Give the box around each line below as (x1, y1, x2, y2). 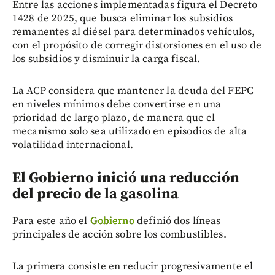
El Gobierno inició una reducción (12, 168, 239, 187)
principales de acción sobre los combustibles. (12, 227, 227, 241)
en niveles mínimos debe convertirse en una (12, 97, 222, 111)
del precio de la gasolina (12, 184, 179, 203)
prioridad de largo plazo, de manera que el (12, 110, 215, 125)
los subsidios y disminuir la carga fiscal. (12, 52, 201, 66)
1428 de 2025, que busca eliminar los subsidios (12, 11, 233, 25)
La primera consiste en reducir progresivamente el (12, 259, 254, 273)
